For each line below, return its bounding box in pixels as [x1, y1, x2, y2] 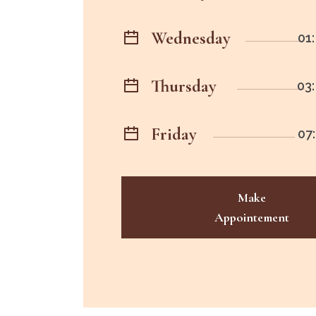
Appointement [214, 209, 289, 226]
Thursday [151, 75, 217, 97]
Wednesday [151, 28, 231, 49]
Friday [151, 123, 197, 145]
